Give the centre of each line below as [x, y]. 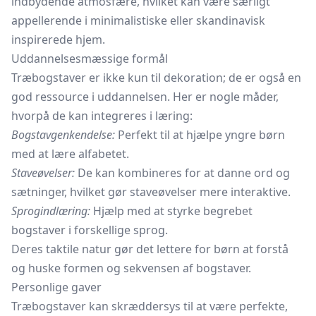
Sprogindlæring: [51, 211]
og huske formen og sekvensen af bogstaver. [131, 268]
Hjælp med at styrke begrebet [171, 211]
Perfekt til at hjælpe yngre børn [200, 135]
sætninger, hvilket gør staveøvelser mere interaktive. [151, 192]
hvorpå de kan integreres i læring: [102, 116]
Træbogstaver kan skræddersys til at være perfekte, [150, 306]
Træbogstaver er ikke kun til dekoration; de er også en [156, 78]
